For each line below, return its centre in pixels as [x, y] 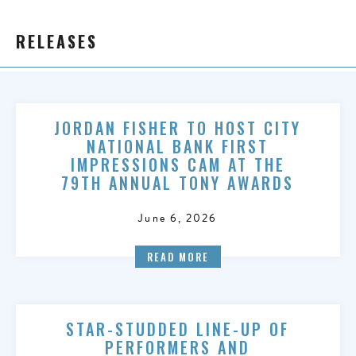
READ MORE [178, 257]
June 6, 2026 [178, 218]
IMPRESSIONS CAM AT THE [178, 164]
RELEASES [57, 41]
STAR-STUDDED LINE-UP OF [178, 329]
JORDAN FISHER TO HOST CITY [178, 128]
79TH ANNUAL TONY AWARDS [178, 183]
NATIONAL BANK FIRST [178, 146]
